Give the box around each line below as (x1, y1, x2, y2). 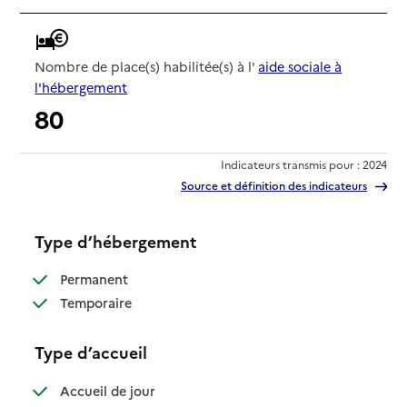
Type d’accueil (35, 341, 148, 364)
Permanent (56, 270, 129, 289)
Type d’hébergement (35, 229, 198, 253)
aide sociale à (258, 56, 342, 75)
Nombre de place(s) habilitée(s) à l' (35, 56, 259, 75)
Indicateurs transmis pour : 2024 (220, 155, 387, 172)
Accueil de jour (56, 381, 156, 400)
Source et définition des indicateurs (181, 176, 368, 193)
